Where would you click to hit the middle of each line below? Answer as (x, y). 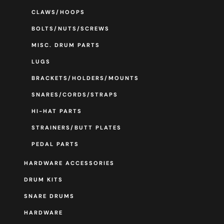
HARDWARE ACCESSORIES (69, 163)
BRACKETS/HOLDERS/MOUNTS (85, 78)
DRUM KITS (43, 180)
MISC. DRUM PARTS (65, 45)
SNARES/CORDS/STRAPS (74, 95)
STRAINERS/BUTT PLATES (76, 128)
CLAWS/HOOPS (58, 12)
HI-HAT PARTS (56, 111)
